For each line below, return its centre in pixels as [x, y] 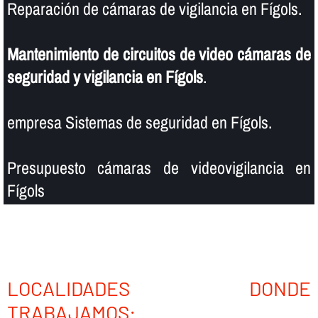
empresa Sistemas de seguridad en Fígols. [139, 122]
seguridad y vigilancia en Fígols [105, 76]
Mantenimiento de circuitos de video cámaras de [159, 54]
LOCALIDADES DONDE [159, 288]
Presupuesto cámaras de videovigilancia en [159, 167]
